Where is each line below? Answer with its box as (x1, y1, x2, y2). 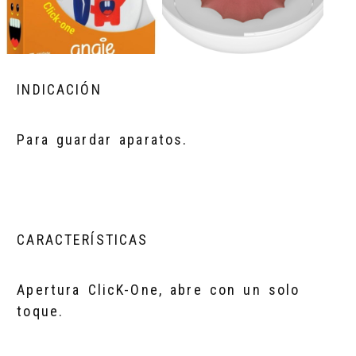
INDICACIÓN (17, 81, 102, 99)
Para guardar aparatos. (17, 131, 188, 149)
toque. (17, 303, 64, 320)
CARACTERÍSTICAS (17, 231, 149, 249)
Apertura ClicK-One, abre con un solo (17, 281, 300, 299)
